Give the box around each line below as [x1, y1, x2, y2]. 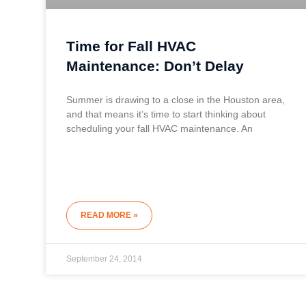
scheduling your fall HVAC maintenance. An [66, 123, 253, 135]
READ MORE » [81, 210, 139, 221]
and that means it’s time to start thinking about [66, 109, 266, 120]
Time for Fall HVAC [66, 38, 197, 55]
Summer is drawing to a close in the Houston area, [66, 94, 286, 106]
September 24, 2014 [66, 254, 143, 264]
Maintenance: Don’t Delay [66, 58, 245, 74]
